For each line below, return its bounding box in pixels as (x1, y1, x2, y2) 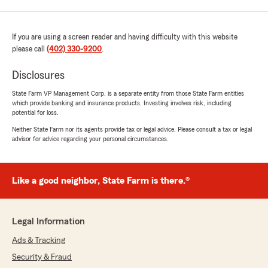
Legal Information (12, 217, 85, 227)
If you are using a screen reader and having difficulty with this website (12, 33, 237, 42)
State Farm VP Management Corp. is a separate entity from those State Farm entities (12, 90, 244, 98)
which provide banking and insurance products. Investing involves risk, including (12, 99, 232, 107)
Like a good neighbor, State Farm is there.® (12, 176, 190, 186)
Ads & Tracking (12, 236, 65, 245)
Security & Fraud (12, 253, 72, 262)
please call (12, 45, 47, 54)
